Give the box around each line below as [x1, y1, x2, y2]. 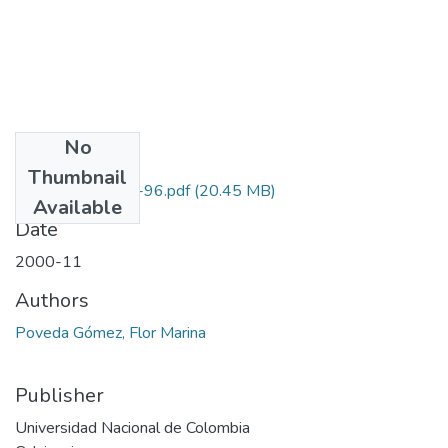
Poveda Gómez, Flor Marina [15, 321, 206, 344]
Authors [15, 286, 89, 314]
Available [33, 193, 122, 221]
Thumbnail [28, 163, 127, 191]
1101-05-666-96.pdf [33, 179, 190, 202]
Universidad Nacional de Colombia [15, 416, 250, 439]
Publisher [15, 381, 104, 409]
